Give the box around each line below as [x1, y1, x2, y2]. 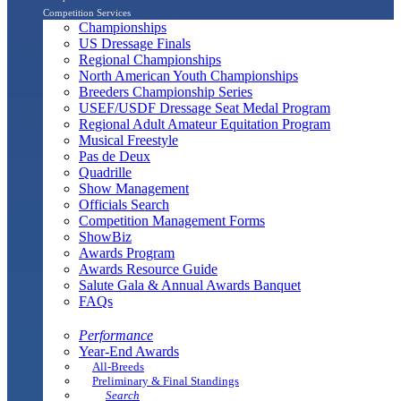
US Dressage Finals [79, 36, 191, 52]
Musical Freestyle [79, 132, 178, 149]
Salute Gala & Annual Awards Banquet [79, 277, 301, 294]
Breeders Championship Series [79, 84, 252, 100]
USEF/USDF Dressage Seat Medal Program [79, 100, 330, 116]
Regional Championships [79, 52, 221, 68]
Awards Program [79, 245, 175, 261]
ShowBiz [79, 229, 132, 245]
